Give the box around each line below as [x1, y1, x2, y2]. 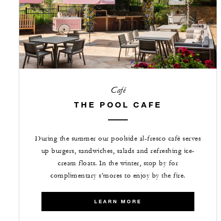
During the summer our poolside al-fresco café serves [35, 134, 201, 144]
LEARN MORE [94, 198, 142, 205]
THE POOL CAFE [74, 100, 162, 110]
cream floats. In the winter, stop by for [58, 159, 178, 168]
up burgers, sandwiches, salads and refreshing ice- [41, 147, 195, 156]
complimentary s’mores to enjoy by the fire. [50, 171, 185, 181]
